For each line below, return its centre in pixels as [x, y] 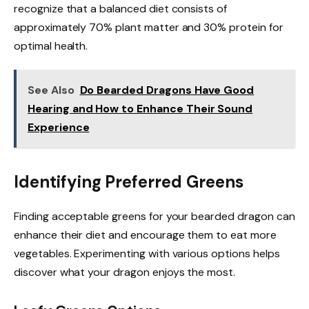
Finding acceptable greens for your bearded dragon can [154, 217]
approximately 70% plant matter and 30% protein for [149, 28]
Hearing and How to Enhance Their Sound [140, 109]
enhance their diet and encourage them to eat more [145, 235]
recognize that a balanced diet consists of [120, 9]
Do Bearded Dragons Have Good [167, 90]
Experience [59, 127]
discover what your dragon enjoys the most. [124, 272]
